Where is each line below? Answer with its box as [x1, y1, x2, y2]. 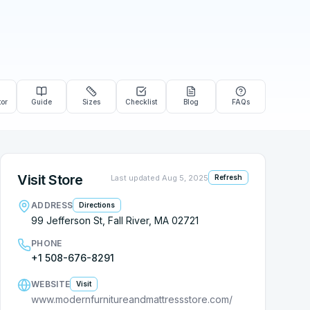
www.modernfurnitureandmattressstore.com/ [31, 293, 232, 305]
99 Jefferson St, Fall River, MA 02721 [31, 215, 199, 226]
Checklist [125, 98, 157, 106]
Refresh [215, 173, 242, 181]
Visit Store [17, 172, 83, 188]
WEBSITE [31, 278, 71, 289]
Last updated [111, 172, 162, 183]
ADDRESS [31, 199, 73, 210]
